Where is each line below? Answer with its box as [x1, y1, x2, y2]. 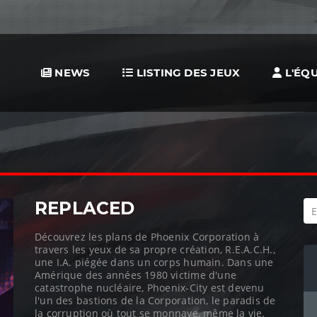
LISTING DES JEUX [133, 66, 241, 79]
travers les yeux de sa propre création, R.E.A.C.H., [35, 242, 275, 256]
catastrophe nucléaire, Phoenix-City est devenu [35, 280, 265, 294]
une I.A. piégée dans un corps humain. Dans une [35, 255, 274, 269]
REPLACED [35, 197, 135, 219]
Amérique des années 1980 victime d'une [35, 267, 236, 282]
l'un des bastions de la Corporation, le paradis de [35, 293, 276, 307]
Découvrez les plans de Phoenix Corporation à [35, 229, 260, 243]
